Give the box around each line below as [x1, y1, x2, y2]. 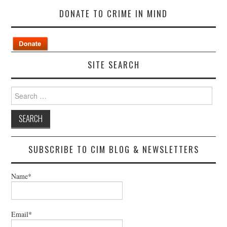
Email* [11, 209, 32, 219]
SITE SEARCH [87, 58, 140, 71]
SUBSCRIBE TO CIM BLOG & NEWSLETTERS [28, 143, 199, 156]
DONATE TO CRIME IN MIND [59, 7, 168, 20]
